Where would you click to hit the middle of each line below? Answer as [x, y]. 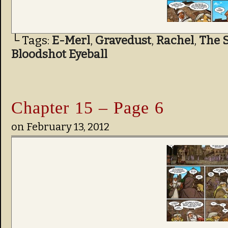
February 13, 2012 [68, 127]
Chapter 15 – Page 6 [88, 107]
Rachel [175, 40]
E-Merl [71, 40]
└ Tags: [32, 40]
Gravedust [123, 40]
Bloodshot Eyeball [59, 54]
